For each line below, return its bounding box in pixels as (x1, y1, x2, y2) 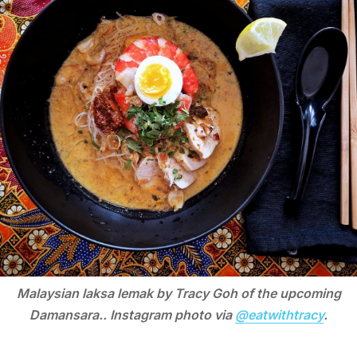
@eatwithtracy (235, 306, 324, 323)
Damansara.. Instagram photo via (29, 306, 235, 323)
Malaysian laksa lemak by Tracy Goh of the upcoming (16, 284, 341, 301)
